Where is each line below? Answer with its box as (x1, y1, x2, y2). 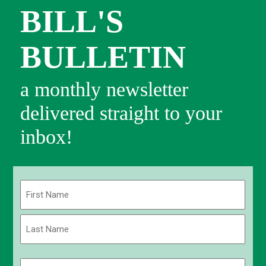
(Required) (134, 196, 170, 205)
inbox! (20, 125, 73, 148)
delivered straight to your (20, 102, 223, 124)
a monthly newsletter (20, 78, 189, 100)
